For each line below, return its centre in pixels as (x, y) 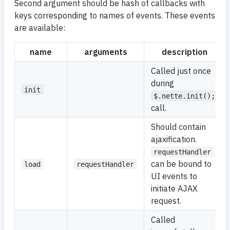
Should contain (178, 127)
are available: (40, 27)
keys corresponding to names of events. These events (115, 15)
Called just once (181, 71)
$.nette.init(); (185, 96)
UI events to (174, 176)
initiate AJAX (174, 188)
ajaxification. (174, 139)
